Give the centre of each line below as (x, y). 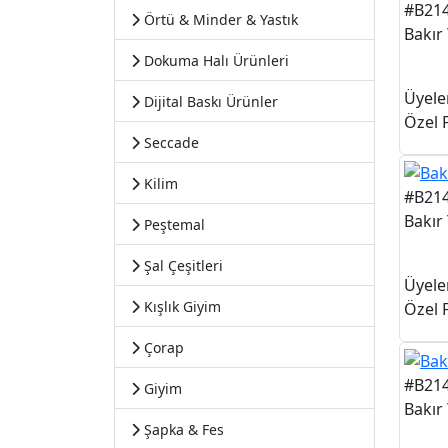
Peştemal (172, 224)
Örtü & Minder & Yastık (219, 19)
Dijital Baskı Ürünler (209, 101)
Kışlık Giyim (180, 306)
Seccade (169, 142)
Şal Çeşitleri (181, 265)
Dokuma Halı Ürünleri (214, 60)
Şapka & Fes (182, 429)
